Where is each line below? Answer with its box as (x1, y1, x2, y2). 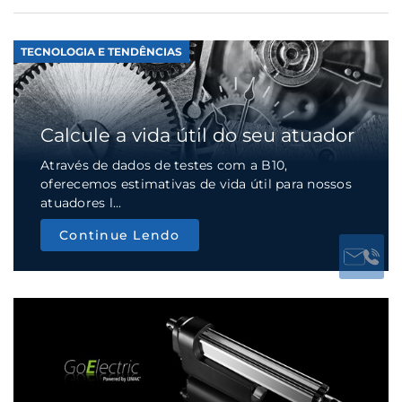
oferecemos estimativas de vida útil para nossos (40, 176, 352, 193)
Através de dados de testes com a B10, (40, 157, 288, 174)
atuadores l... (40, 195, 122, 212)
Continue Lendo (59, 227, 180, 244)
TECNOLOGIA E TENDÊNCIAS (21, 45, 182, 59)
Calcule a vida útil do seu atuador (40, 124, 354, 147)
